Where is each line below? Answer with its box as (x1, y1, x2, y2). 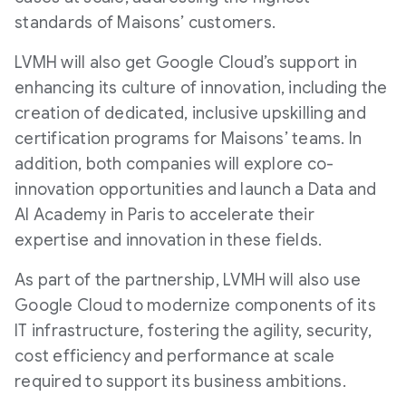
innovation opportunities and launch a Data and (14, 179, 377, 199)
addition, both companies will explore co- (14, 154, 334, 174)
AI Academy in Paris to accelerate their (14, 205, 314, 225)
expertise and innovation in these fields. (14, 230, 326, 250)
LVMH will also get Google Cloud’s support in (14, 53, 357, 72)
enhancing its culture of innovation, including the (14, 78, 388, 98)
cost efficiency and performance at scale (14, 346, 334, 366)
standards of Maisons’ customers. (14, 13, 280, 33)
